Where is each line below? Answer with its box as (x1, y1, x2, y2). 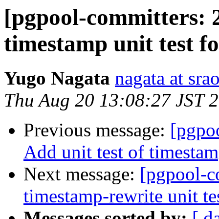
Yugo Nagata (4, 67, 110, 89)
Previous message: (23, 119, 170, 141)
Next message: (23, 163, 140, 185)
